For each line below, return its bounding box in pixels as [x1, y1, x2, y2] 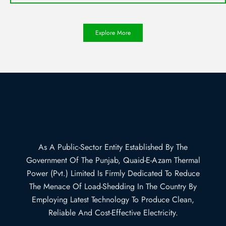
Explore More [95, 28, 131, 38]
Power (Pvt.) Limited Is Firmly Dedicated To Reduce [26, 167, 200, 180]
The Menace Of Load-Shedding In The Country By [29, 181, 197, 193]
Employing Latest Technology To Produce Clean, [32, 194, 194, 206]
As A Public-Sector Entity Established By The [38, 141, 188, 153]
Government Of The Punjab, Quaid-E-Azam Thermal [26, 154, 200, 166]
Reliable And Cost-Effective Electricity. [48, 207, 178, 219]
